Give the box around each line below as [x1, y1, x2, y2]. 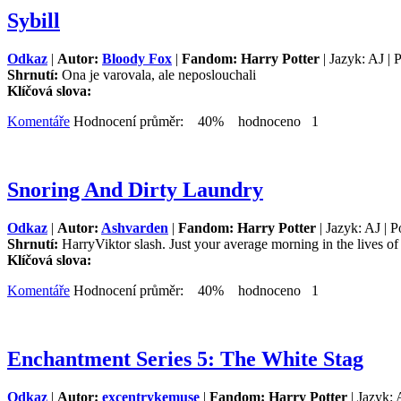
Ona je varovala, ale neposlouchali [62, 67, 256, 83]
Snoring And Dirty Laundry [7, 178, 263, 202]
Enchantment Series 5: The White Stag [7, 346, 363, 371]
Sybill [7, 9, 60, 33]
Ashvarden [101, 220, 168, 236]
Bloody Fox [102, 51, 172, 67]
